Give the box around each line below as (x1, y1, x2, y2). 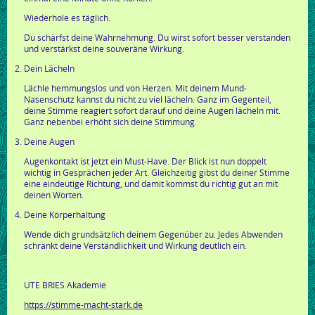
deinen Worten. (24, 189, 84, 201)
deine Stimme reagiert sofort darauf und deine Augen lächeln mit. (24, 105, 281, 117)
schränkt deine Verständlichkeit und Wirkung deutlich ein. (24, 240, 247, 252)
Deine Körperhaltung (24, 209, 105, 221)
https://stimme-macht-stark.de (24, 299, 143, 311)
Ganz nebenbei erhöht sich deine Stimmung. (24, 116, 197, 128)
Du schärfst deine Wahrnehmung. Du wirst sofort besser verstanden (24, 32, 290, 44)
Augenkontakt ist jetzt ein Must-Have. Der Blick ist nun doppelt (24, 155, 266, 167)
